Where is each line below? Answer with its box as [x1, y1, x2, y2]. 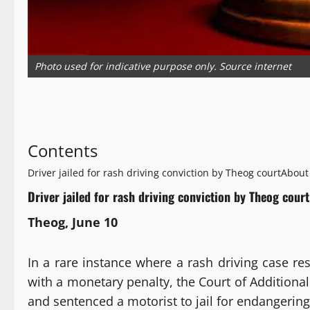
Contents [28, 139, 98, 163]
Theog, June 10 [28, 214, 118, 231]
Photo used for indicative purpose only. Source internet [35, 60, 291, 73]
